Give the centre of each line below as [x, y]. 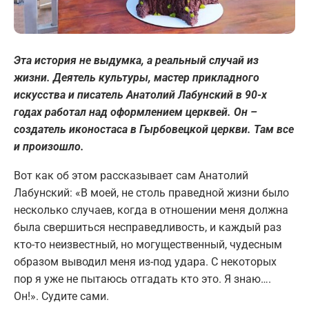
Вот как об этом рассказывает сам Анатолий [131, 176]
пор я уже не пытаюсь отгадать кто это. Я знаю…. [142, 279]
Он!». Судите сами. [61, 297]
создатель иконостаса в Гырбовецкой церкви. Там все [154, 130]
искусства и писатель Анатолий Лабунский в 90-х [140, 95]
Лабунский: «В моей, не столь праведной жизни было [151, 193]
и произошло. [49, 147]
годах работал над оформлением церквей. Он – [136, 112]
